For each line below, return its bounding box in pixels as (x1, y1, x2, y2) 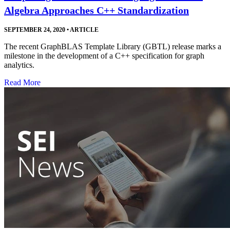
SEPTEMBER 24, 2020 (4, 26, 65, 34)
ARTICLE (69, 26, 99, 34)
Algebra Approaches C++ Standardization (4, 5, 189, 16)
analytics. (4, 61, 34, 70)
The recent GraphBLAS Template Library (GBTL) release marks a (4, 42, 221, 51)
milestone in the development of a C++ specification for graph (4, 51, 204, 61)
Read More (4, 78, 41, 87)
